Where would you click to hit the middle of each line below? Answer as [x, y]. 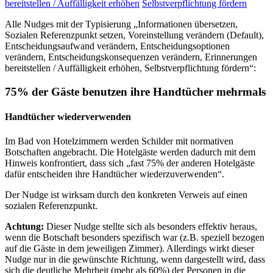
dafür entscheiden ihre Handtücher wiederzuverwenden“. [115, 174]
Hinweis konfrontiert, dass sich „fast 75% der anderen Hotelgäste [130, 163]
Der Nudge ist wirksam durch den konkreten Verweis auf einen [126, 194]
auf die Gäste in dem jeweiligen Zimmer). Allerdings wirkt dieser [129, 248]
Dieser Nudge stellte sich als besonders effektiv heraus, [151, 226]
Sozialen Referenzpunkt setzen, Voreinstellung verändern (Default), [134, 35]
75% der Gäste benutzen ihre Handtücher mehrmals [135, 92]
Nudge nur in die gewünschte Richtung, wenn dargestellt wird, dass [135, 259]
